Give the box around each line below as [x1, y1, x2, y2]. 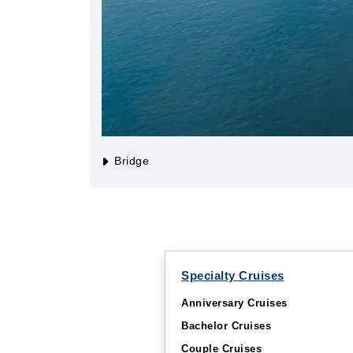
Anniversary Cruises [181, 297, 288, 309]
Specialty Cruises [181, 269, 284, 282]
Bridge [114, 154, 149, 167]
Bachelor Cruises [181, 320, 271, 332]
